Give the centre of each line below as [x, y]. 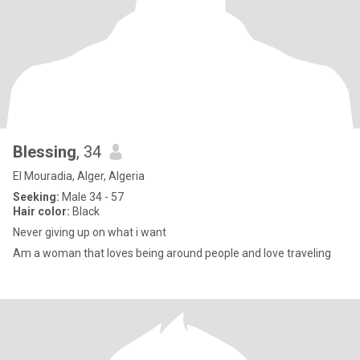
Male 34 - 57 [92, 197]
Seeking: [36, 197]
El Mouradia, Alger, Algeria [79, 176]
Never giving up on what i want [90, 232]
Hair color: [41, 211]
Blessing [45, 152]
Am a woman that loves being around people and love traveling [172, 253]
